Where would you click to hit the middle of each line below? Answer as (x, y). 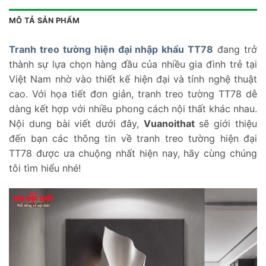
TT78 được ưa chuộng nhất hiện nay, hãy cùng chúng (133, 153)
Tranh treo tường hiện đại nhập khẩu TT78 (111, 49)
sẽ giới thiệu (226, 123)
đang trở (235, 49)
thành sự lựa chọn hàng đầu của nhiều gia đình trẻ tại (133, 64)
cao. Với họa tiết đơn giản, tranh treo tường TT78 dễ (133, 94)
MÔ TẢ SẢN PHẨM (45, 20)
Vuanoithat (169, 123)
